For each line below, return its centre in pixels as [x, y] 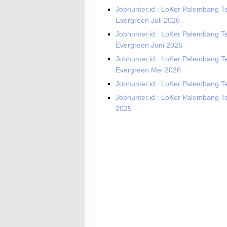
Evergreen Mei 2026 [148, 70]
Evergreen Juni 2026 [149, 45]
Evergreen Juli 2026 [148, 21]
